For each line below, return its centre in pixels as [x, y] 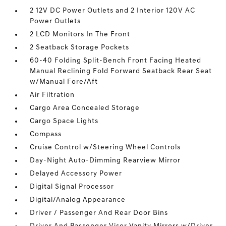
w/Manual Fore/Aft [64, 82]
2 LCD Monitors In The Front [80, 35]
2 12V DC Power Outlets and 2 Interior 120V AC [113, 11]
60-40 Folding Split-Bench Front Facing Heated [116, 61]
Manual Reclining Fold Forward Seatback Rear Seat [121, 71]
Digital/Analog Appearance [78, 200]
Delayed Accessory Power [76, 174]
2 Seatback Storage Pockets [80, 48]
